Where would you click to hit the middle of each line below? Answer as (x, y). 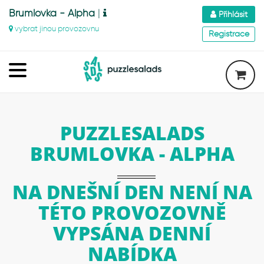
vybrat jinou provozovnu (56, 29)
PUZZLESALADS (132, 133)
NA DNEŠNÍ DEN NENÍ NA (132, 192)
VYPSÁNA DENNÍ (132, 233)
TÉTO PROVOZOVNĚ (132, 212)
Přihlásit (232, 14)
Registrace (229, 34)
